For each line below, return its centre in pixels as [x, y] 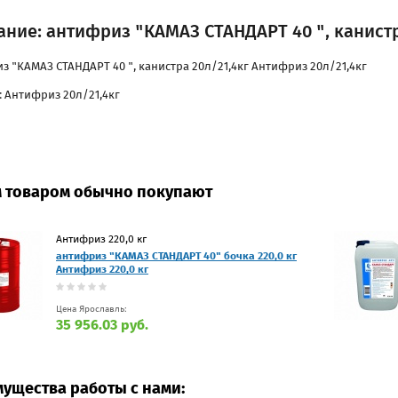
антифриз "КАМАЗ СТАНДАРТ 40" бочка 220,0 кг [176, 255]
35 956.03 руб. [102, 324]
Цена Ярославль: [92, 309]
